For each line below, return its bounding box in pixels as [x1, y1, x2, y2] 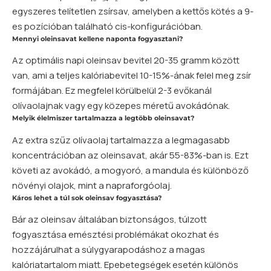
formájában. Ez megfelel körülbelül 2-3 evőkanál [12, 84, 212, 97]
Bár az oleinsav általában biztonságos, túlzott [12, 212, 207, 226]
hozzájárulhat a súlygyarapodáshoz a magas [12, 243, 205, 256]
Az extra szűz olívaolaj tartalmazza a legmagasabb [12, 133, 230, 146]
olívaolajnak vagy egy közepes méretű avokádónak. [12, 99, 230, 113]
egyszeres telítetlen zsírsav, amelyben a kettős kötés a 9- [12, 5, 253, 18]
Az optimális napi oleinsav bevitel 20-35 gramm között [12, 54, 240, 67]
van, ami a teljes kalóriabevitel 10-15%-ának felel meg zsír [12, 69, 251, 82]
